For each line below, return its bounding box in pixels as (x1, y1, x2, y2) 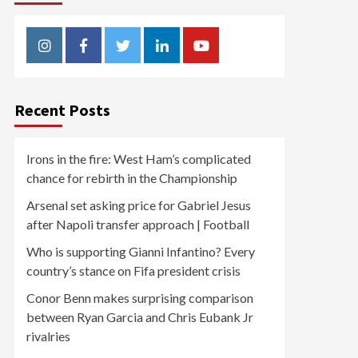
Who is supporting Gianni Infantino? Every (26, 244, 255, 259)
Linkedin (161, 46, 213, 63)
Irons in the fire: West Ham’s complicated (26, 151, 251, 166)
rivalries (26, 328, 70, 344)
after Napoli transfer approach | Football (26, 217, 249, 232)
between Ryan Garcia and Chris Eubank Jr (26, 309, 253, 324)
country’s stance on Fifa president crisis (26, 263, 241, 278)
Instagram (43, 46, 107, 63)
